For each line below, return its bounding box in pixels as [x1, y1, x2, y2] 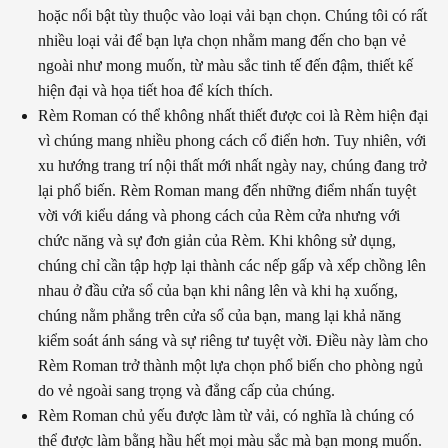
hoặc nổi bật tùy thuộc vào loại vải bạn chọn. [38, 6, 325, 24]
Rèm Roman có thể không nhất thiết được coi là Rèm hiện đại [38, 106, 428, 124]
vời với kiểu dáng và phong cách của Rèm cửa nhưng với [38, 206, 400, 224]
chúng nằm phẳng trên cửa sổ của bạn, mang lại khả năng [38, 306, 401, 324]
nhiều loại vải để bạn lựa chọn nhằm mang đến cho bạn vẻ [38, 31, 406, 49]
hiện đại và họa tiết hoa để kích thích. [38, 81, 273, 99]
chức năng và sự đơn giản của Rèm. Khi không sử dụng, [38, 231, 396, 249]
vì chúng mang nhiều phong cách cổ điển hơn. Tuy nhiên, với [38, 131, 426, 149]
